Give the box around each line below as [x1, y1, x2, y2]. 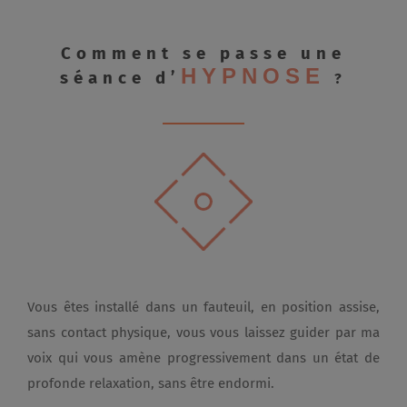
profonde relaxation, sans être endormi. [27, 375, 274, 392]
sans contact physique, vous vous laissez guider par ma [27, 324, 380, 341]
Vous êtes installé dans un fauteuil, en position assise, [27, 299, 380, 315]
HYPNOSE [181, 64, 325, 88]
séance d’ [60, 68, 181, 88]
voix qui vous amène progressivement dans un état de [27, 350, 380, 366]
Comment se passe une [61, 44, 346, 64]
